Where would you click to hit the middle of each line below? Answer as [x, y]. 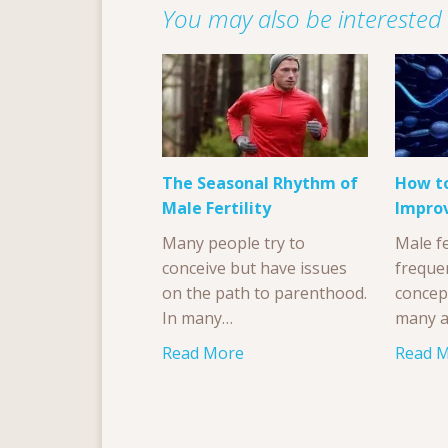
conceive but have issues [254, 267]
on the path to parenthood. [264, 292]
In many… [197, 317]
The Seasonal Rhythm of [260, 182]
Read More [203, 353]
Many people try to [233, 242]
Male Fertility [216, 207]
